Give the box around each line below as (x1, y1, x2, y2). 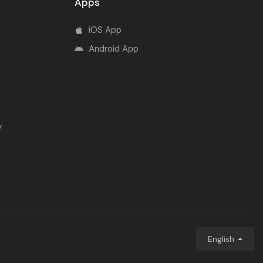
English (208, 234, 235, 245)
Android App (88, 42, 139, 55)
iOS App (88, 23, 122, 36)
